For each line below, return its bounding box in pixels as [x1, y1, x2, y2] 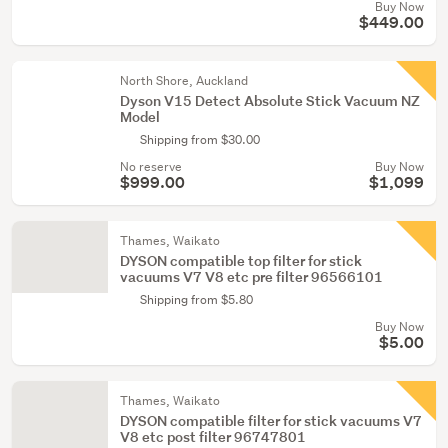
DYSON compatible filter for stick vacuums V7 [120, 411, 422, 430]
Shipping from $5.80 [140, 291, 253, 308]
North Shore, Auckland [120, 72, 248, 89]
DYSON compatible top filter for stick [120, 251, 362, 270]
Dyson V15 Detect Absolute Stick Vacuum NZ [120, 91, 420, 110]
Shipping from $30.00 [140, 131, 260, 148]
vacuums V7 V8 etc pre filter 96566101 [120, 267, 383, 286]
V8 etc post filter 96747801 [120, 427, 306, 446]
